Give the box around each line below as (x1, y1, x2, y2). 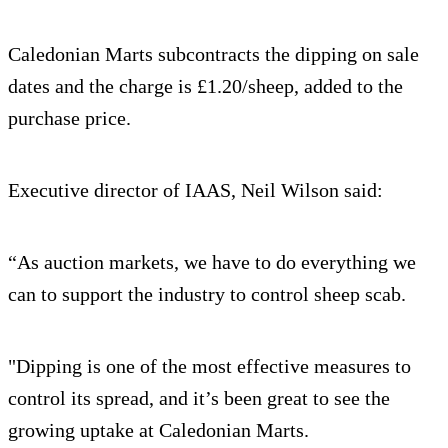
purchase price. (8, 106, 136, 129)
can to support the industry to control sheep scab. (8, 282, 406, 305)
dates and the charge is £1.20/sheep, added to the (8, 74, 403, 97)
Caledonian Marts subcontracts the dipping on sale (8, 42, 419, 65)
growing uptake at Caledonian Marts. (8, 418, 309, 441)
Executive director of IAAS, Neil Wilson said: (8, 178, 388, 201)
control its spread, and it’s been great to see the (8, 386, 390, 409)
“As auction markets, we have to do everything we (8, 250, 416, 273)
